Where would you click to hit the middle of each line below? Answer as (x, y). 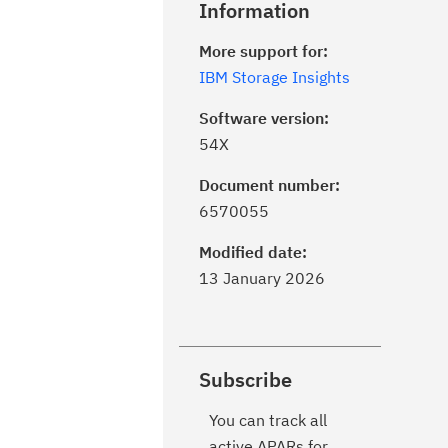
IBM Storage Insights (274, 77)
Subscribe (245, 379)
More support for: (263, 51)
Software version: (264, 118)
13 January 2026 (262, 278)
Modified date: (253, 252)
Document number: (269, 185)
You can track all (268, 420)
